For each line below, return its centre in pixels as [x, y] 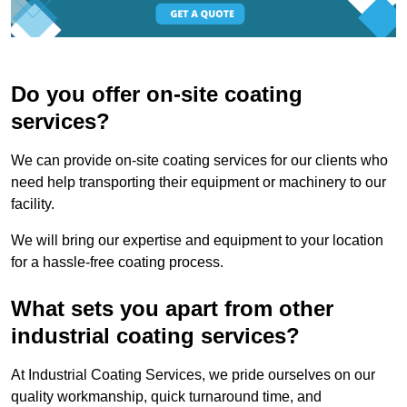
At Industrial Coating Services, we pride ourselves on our [193, 375]
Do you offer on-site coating [157, 94]
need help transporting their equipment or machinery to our [199, 183]
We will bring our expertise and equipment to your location [197, 241]
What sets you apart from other [172, 309]
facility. [35, 204]
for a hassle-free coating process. [117, 263]
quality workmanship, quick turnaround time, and [166, 397]
